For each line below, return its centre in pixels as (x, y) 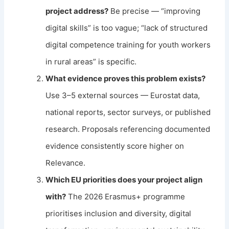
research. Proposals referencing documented (128, 129)
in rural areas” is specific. (91, 61)
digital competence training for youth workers (128, 44)
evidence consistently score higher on (115, 146)
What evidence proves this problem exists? (126, 78)
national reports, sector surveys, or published (128, 112)
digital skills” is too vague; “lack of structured (127, 28)
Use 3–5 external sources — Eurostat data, (123, 95)
